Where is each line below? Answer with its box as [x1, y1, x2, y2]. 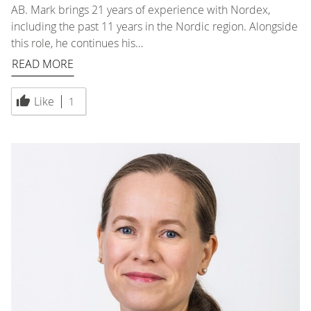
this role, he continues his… [11, 35, 143, 51]
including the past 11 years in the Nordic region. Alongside [11, 19, 298, 35]
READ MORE [12, 56, 74, 72]
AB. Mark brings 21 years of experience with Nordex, [11, 2, 270, 18]
